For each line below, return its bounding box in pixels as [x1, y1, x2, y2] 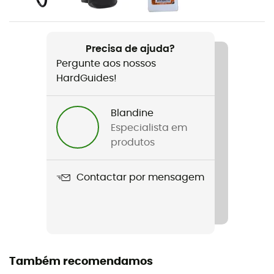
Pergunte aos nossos [56, 58, 156, 68]
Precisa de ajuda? [86, 43, 175, 54]
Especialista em [110, 122, 187, 133]
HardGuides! [56, 73, 117, 83]
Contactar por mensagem [76, 172, 204, 183]
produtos [110, 137, 155, 147]
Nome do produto [5, 17, 92, 27]
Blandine [110, 108, 154, 118]
